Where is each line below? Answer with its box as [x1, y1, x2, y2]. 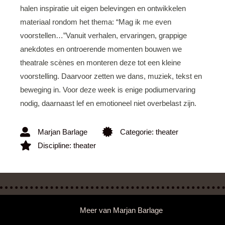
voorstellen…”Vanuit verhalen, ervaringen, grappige [20, 31, 187, 40]
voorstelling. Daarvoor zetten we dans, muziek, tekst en [20, 72, 202, 80]
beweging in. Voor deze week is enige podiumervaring [20, 85, 195, 94]
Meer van [80, 206, 113, 214]
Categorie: [120, 128, 156, 136]
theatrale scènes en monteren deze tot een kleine [20, 58, 181, 67]
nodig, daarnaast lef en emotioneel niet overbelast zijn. [20, 99, 196, 107]
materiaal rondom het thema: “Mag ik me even [20, 18, 171, 26]
